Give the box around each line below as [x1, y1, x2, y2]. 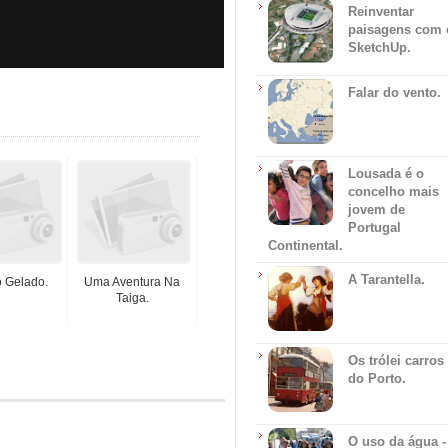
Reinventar [348, 4, 414, 19]
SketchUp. [348, 40, 411, 55]
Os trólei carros [348, 352, 444, 368]
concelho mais [348, 184, 439, 199]
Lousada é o [348, 166, 424, 181]
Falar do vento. [348, 85, 441, 100]
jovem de [348, 202, 405, 217]
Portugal [348, 220, 401, 235]
